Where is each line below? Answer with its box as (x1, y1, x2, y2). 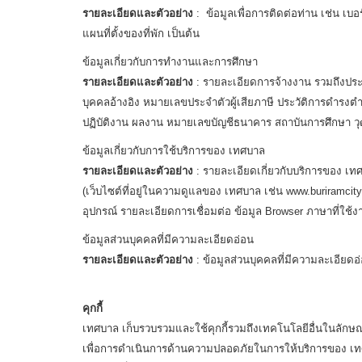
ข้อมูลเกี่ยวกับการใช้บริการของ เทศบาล (82, 145, 265, 157)
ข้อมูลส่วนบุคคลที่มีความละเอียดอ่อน (82, 234, 254, 246)
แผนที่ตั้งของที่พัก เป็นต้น (82, 27, 200, 40)
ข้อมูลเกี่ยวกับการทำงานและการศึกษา (82, 56, 258, 68)
